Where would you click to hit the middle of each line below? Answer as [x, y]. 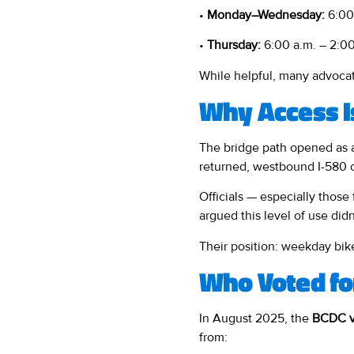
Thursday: [234, 45]
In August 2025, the [256, 319]
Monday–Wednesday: [266, 15]
